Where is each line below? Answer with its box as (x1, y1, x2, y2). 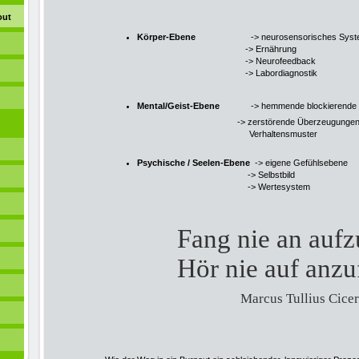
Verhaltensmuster (105, 129, 317, 139)
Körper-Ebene (137, 31, 196, 42)
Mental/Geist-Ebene (137, 100, 220, 111)
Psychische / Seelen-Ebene (137, 157, 250, 167)
